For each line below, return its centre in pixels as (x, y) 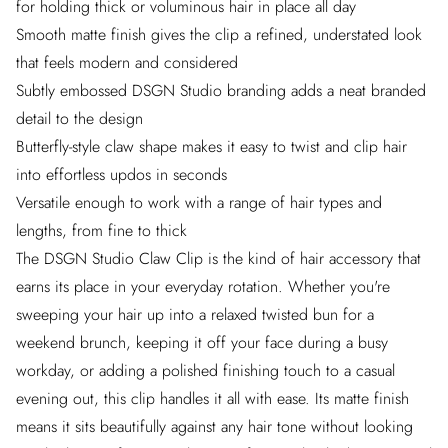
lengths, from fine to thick (101, 230)
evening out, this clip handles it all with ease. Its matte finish (212, 398)
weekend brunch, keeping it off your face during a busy (202, 342)
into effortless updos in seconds (121, 174)
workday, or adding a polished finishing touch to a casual (205, 370)
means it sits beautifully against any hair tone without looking (214, 426)
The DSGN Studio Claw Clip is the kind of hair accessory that (218, 258)
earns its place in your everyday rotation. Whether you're (203, 286)
